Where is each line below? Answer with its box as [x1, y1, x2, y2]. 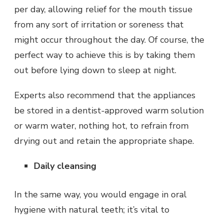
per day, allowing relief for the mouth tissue [14, 3, 192, 16]
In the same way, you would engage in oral [14, 189, 187, 201]
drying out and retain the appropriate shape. [14, 135, 194, 147]
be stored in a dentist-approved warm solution [14, 105, 204, 117]
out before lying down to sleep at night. [14, 64, 176, 77]
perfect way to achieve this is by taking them [14, 49, 195, 61]
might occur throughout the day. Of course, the [14, 34, 204, 46]
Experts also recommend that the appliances [14, 89, 195, 102]
